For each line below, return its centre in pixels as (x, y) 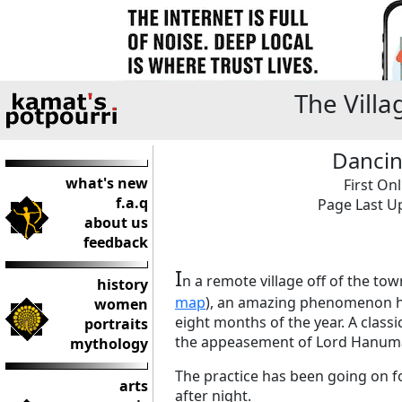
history (122, 284)
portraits (116, 324)
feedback (116, 242)
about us (116, 223)
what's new (107, 183)
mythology (109, 344)
